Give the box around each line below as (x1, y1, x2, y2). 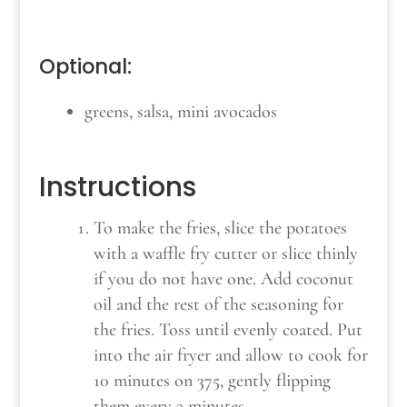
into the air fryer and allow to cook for (93, 344, 368, 367)
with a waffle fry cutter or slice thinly (93, 243, 358, 265)
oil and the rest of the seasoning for (93, 293, 343, 316)
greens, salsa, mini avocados (84, 101, 277, 124)
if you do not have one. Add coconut (93, 268, 353, 291)
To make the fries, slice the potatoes (93, 217, 347, 240)
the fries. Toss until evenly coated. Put (93, 319, 362, 342)
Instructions (38, 168, 196, 207)
